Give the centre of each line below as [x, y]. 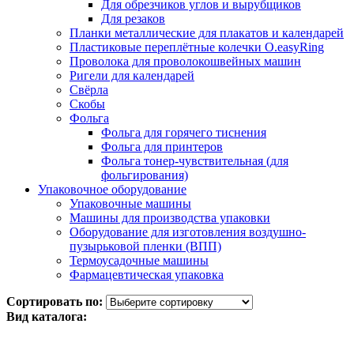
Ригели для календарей [132, 75]
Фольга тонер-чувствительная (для [195, 160]
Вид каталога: [47, 316]
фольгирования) [145, 175]
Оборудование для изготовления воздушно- [188, 232]
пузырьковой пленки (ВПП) [145, 246]
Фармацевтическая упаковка [147, 274]
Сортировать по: [55, 301]
